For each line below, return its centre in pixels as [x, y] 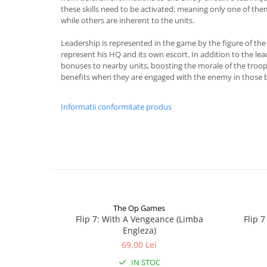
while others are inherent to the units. [128, 20]
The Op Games [139, 208]
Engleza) [139, 230]
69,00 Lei [139, 245]
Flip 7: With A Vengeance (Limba [139, 219]
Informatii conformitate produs [116, 107]
